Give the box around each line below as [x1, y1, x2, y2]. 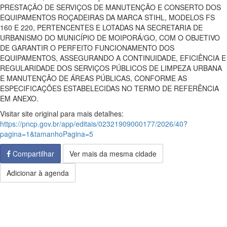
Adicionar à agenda [7, 168, 69, 178]
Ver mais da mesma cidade [69, 148, 157, 159]
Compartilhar [11, 148, 54, 159]
